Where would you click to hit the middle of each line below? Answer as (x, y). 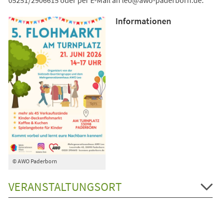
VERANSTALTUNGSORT (65, 186)
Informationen (143, 21)
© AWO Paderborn (35, 161)
